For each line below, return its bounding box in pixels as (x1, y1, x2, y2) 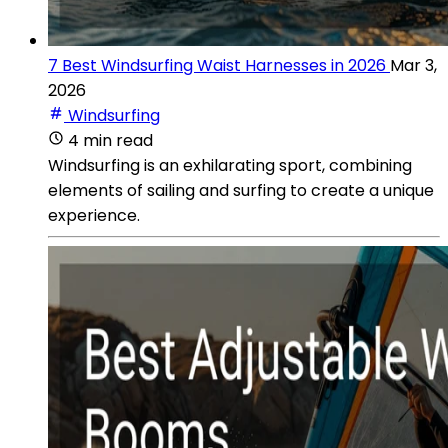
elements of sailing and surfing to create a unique (48, 178, 434, 202)
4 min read (68, 128, 153, 152)
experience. (48, 203, 140, 227)
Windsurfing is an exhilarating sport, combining (48, 153, 412, 177)
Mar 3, (390, 53, 437, 77)
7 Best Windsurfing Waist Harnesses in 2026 (48, 53, 386, 77)
